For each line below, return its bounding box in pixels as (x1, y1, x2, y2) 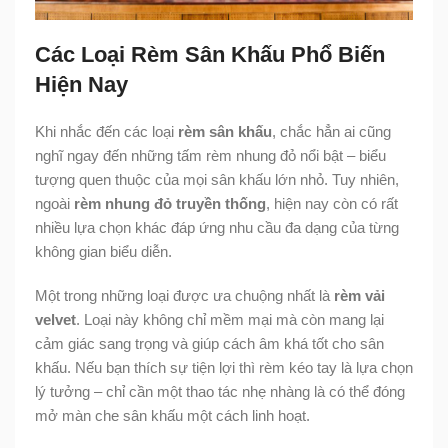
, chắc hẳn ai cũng (272, 122, 391, 140)
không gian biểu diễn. (35, 242, 172, 260)
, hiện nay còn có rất (266, 194, 398, 212)
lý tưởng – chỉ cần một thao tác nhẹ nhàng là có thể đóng (35, 382, 405, 400)
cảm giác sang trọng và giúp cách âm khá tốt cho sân (35, 334, 384, 352)
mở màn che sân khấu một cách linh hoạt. (35, 406, 310, 424)
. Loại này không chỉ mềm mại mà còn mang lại (76, 310, 384, 328)
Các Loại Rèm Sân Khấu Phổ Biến (35, 41, 385, 67)
